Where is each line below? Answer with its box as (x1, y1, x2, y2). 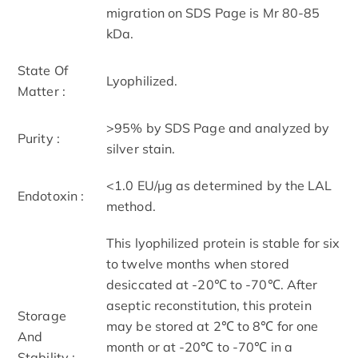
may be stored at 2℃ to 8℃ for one (106, 317, 319, 334)
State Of (18, 62, 68, 78)
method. (106, 197, 156, 214)
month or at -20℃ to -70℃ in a (106, 338, 292, 355)
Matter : (18, 82, 66, 99)
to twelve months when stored (106, 255, 289, 272)
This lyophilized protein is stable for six (106, 234, 340, 251)
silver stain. (106, 140, 176, 157)
